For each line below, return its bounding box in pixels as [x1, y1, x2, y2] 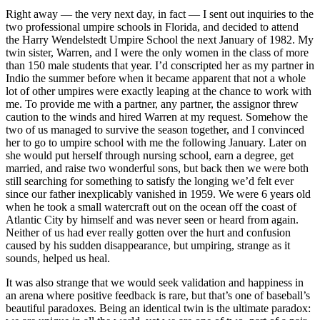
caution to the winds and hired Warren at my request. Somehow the [6, 110, 308, 123]
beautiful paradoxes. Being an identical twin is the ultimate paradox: [6, 301, 311, 314]
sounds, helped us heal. [6, 251, 110, 264]
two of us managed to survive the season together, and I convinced [6, 123, 304, 136]
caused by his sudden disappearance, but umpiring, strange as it [6, 239, 290, 251]
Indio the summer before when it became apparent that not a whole [6, 71, 306, 84]
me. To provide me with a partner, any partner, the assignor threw [6, 97, 299, 110]
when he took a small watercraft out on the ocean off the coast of [6, 200, 296, 213]
